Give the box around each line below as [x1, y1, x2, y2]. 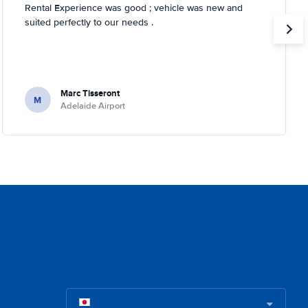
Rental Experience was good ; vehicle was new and [24, 2, 243, 14]
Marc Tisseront [60, 87, 120, 100]
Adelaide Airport [60, 100, 125, 111]
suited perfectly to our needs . [24, 16, 153, 28]
